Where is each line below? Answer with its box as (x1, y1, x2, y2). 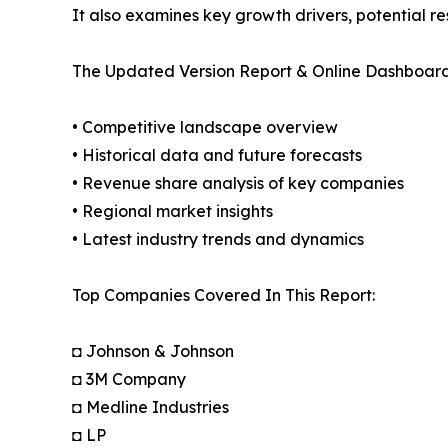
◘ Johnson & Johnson (72, 341, 234, 362)
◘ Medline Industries (72, 397, 229, 418)
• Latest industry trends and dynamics (72, 229, 364, 250)
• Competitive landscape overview (72, 117, 338, 138)
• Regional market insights (72, 201, 273, 222)
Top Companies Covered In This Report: (72, 285, 375, 306)
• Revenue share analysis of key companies (72, 173, 404, 194)
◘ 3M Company (72, 369, 186, 390)
